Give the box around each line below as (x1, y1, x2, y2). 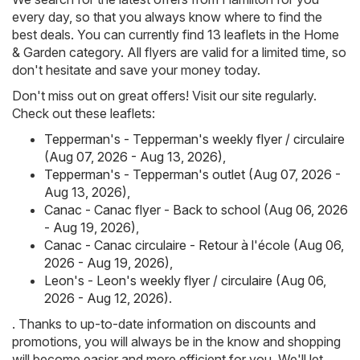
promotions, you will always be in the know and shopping (12, 333, 341, 350)
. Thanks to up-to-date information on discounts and (12, 316, 316, 333)
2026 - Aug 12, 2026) (44, 290, 169, 307)
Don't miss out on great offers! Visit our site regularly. (12, 88, 317, 104)
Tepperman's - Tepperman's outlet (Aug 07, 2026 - (44, 166, 341, 183)
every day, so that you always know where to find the (12, 9, 322, 26)
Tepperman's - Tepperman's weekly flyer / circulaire (44, 131, 345, 148)
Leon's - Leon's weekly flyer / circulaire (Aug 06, (44, 272, 326, 289)
